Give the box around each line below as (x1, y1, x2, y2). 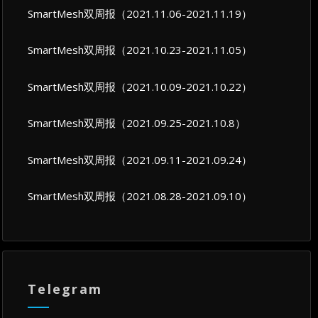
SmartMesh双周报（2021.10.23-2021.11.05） (28, 43, 253, 57)
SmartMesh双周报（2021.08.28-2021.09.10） (28, 189, 253, 204)
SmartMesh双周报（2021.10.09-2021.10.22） (28, 79, 253, 94)
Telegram (28, 280, 103, 298)
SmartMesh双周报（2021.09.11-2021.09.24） (28, 152, 253, 167)
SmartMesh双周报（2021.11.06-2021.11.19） (28, 6, 253, 21)
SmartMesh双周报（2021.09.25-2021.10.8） (28, 116, 246, 131)
